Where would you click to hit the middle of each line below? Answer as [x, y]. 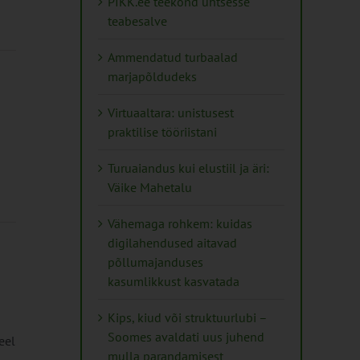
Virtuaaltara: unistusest [171, 112]
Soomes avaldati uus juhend [186, 336]
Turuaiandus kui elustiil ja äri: [188, 168]
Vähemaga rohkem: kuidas [180, 223]
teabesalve [137, 20]
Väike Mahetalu [150, 187]
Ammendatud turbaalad [173, 57]
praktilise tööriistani [162, 131]
